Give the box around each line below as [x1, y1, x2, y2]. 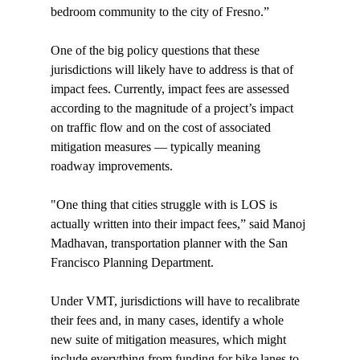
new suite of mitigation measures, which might [50, 333, 289, 347]
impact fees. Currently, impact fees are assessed [50, 82, 292, 96]
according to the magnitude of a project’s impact [50, 101, 297, 116]
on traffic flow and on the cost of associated [50, 121, 274, 135]
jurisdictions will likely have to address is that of [50, 63, 297, 77]
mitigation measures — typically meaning [50, 140, 264, 154]
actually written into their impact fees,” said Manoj [50, 217, 309, 231]
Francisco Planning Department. [50, 256, 214, 270]
